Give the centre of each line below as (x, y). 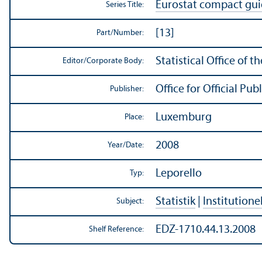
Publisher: (127, 89)
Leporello (179, 174)
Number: (129, 33)
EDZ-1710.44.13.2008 (206, 230)
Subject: (130, 202)
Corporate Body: (115, 61)
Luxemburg (184, 118)
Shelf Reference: (116, 230)
